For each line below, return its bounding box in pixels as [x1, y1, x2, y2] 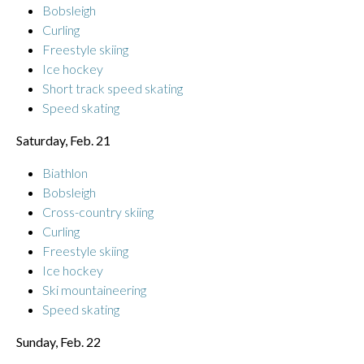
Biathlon [42, 164, 88, 180]
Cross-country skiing [42, 203, 154, 219]
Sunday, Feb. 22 [16, 333, 101, 349]
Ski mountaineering [42, 281, 146, 297]
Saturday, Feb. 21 [16, 132, 110, 148]
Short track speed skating [42, 80, 183, 96]
